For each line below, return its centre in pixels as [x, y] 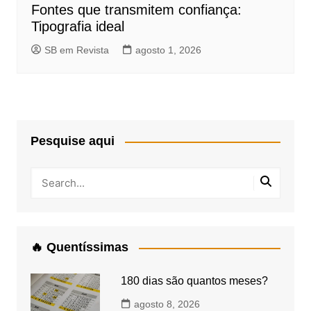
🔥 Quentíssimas [79, 247]
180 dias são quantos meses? [194, 281]
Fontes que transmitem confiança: [136, 10]
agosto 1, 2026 [168, 50]
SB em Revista [76, 50]
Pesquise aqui [72, 141]
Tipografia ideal [77, 27]
